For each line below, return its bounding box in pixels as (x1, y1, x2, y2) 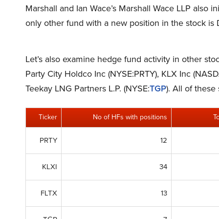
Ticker (39, 112, 57, 122)
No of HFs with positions (93, 112, 167, 122)
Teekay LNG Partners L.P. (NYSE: (25, 82, 150, 94)
